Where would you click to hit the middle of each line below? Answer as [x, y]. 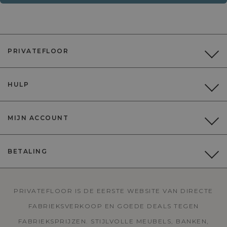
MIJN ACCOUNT [38, 118]
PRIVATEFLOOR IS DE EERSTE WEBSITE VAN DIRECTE [113, 191]
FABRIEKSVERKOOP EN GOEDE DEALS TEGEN [113, 206]
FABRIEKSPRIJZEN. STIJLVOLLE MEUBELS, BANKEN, [113, 221]
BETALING [27, 152]
